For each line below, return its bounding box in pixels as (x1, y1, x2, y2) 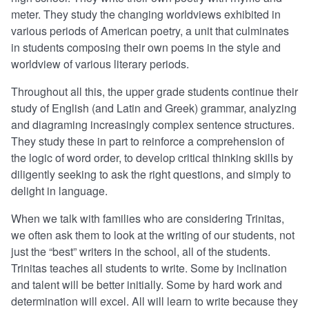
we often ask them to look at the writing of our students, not (11, 227, 295, 243)
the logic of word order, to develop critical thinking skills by (11, 150, 293, 166)
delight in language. (11, 183, 108, 199)
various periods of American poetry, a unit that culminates (11, 23, 289, 39)
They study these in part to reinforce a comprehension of (11, 133, 284, 150)
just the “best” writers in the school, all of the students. (11, 243, 270, 260)
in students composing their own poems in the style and (11, 39, 281, 56)
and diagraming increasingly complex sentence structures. (11, 117, 295, 133)
